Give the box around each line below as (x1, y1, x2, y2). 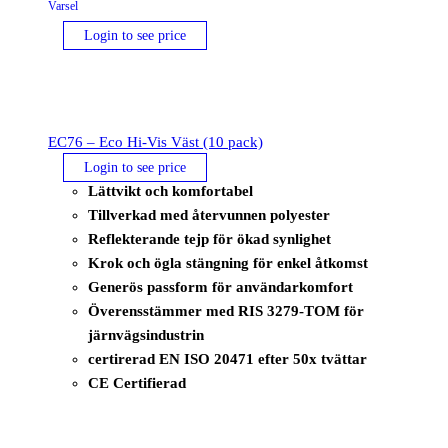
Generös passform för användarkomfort (88, 279, 353, 296)
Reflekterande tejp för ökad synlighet (88, 231, 331, 248)
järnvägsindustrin (88, 327, 204, 344)
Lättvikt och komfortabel (88, 183, 253, 200)
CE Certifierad (88, 375, 186, 392)
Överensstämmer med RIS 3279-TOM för (88, 303, 364, 320)
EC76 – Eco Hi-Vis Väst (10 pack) (48, 134, 263, 151)
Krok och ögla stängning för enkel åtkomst (88, 255, 368, 272)
